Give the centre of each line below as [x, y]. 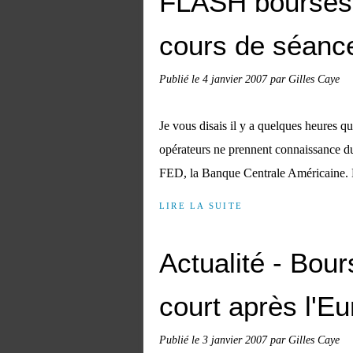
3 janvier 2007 [236, 340]
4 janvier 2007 [236, 79]
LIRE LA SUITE [201, 206]
